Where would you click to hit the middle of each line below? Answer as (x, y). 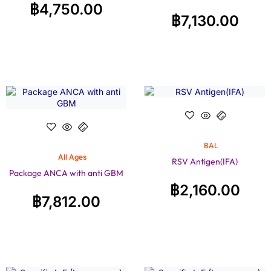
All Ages (72, 157)
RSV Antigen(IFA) (205, 161)
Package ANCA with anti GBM (66, 173)
